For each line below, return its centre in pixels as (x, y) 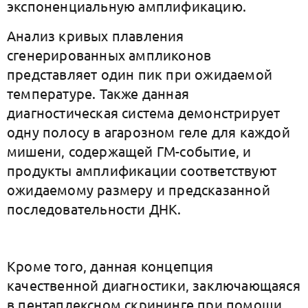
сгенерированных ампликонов (109, 55)
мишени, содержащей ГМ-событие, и (129, 151)
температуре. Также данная (98, 93)
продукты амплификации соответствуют (142, 170)
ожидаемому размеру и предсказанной (139, 189)
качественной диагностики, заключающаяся (154, 285)
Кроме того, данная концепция (110, 266)
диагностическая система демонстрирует (144, 112)
